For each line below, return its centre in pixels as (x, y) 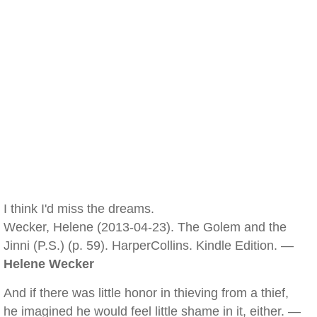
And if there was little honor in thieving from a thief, (146, 293)
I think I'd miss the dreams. (79, 209)
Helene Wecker (49, 264)
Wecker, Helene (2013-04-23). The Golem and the (145, 227)
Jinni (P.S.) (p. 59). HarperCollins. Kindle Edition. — (149, 246)
